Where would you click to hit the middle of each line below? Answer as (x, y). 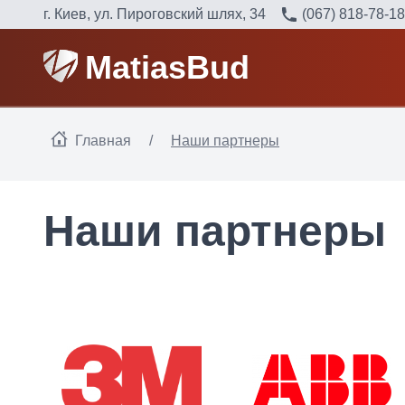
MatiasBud (167, 67)
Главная (103, 141)
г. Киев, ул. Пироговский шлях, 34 (155, 14)
